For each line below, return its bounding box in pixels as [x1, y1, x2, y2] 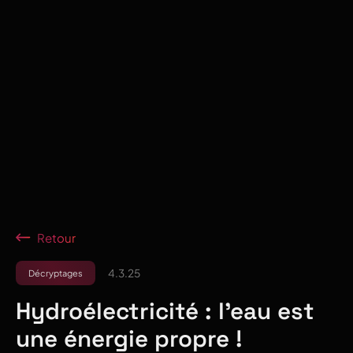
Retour [37, 229, 76, 245]
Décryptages [28, 267, 83, 278]
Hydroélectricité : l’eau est [16, 295, 314, 326]
